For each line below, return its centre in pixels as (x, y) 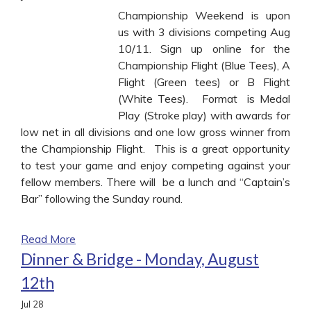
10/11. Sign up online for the (204, 48)
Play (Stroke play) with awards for (204, 115)
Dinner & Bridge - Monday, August (140, 259)
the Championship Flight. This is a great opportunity (155, 148)
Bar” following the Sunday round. (102, 198)
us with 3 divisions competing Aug (204, 32)
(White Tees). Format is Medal (204, 98)
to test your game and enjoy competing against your (155, 165)
